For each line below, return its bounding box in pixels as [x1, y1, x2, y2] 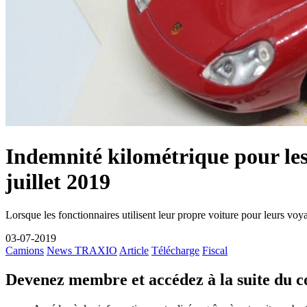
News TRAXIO [47, 245, 117, 257]
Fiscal [202, 245, 228, 257]
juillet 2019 [5, 169, 110, 194]
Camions [5, 245, 44, 257]
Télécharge [151, 245, 199, 257]
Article [119, 245, 149, 257]
